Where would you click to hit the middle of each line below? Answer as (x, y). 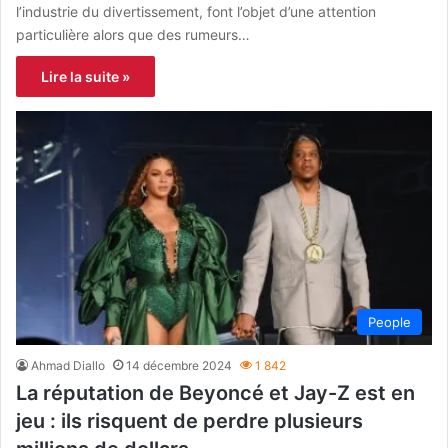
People (389, 322)
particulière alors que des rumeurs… (133, 34)
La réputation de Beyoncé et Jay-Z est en (215, 393)
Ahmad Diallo (68, 366)
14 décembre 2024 (179, 366)
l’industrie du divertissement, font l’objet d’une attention (196, 11)
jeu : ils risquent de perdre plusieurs (189, 421)
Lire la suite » (85, 76)
